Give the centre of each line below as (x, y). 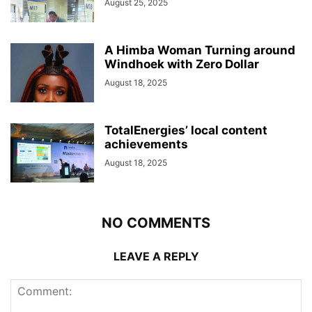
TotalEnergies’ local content (186, 130)
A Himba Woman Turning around (200, 50)
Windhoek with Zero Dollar (182, 64)
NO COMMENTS (156, 223)
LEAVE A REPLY (156, 256)
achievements (146, 144)
